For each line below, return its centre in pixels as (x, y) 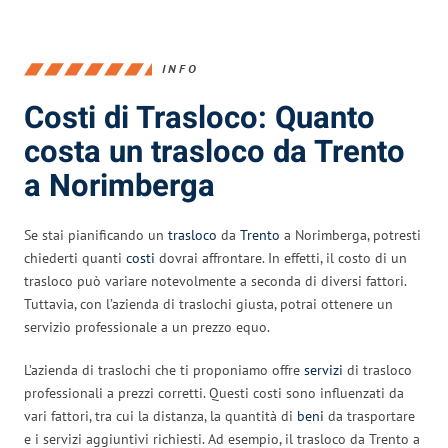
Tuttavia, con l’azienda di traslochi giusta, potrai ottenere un (208, 303)
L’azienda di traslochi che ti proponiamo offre (164, 369)
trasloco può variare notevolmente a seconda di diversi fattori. (215, 280)
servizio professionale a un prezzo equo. (147, 326)
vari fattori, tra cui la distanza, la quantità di (160, 415)
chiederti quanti (75, 257)
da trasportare (369, 415)
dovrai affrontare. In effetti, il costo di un (281, 257)
